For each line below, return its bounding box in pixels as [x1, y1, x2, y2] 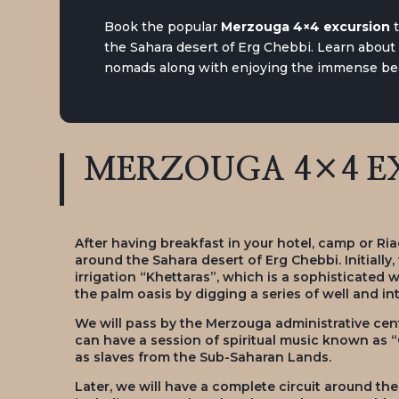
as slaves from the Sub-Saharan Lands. [75, 348, 332, 365]
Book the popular [104, 19, 218, 36]
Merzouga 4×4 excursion [221, 19, 391, 36]
